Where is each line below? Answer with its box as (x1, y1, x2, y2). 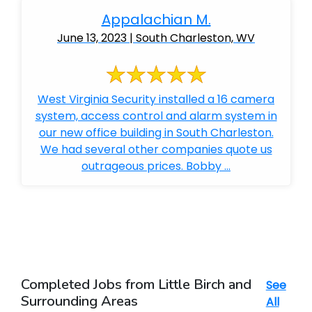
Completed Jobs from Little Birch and (21, 275, 251, 294)
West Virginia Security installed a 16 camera (38, 91, 274, 107)
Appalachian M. (101, 10, 211, 29)
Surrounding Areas (21, 292, 138, 311)
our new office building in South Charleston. (38, 125, 274, 141)
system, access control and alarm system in (35, 108, 277, 124)
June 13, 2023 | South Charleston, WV (57, 30, 255, 46)
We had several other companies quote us (40, 141, 272, 157)
